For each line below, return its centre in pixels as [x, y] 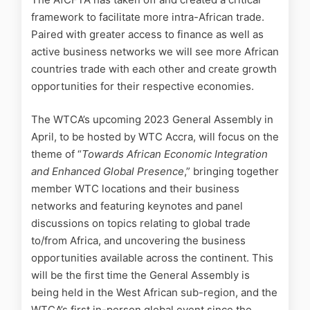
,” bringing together [231, 171]
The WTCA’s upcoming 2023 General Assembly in [152, 119]
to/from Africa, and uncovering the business [138, 240]
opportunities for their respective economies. [143, 86]
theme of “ [56, 154]
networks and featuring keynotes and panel [137, 206]
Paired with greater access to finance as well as [147, 35]
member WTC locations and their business [135, 188]
